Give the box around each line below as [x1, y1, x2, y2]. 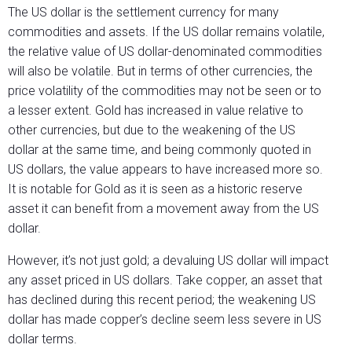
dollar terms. [8, 332, 77, 347]
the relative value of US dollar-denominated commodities [8, 44, 322, 60]
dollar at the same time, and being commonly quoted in [8, 142, 311, 158]
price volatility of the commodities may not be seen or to [8, 83, 321, 99]
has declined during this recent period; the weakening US [8, 292, 316, 308]
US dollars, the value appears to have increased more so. [8, 162, 323, 178]
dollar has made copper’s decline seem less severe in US [8, 312, 321, 328]
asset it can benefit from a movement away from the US [8, 201, 319, 217]
